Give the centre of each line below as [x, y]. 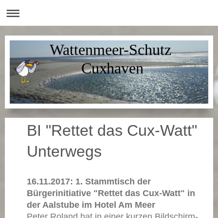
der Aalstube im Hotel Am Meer [91, 205]
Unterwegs [64, 151]
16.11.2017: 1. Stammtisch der [89, 181]
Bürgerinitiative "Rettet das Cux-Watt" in [111, 193]
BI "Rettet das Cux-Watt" [112, 130]
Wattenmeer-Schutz [110, 50]
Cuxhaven [110, 69]
